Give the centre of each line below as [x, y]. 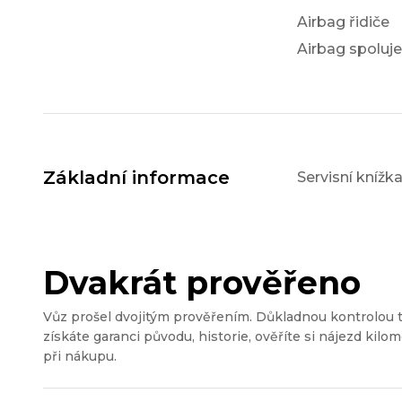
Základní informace [136, 178]
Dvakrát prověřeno [202, 283]
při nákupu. [80, 357]
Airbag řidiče [343, 22]
